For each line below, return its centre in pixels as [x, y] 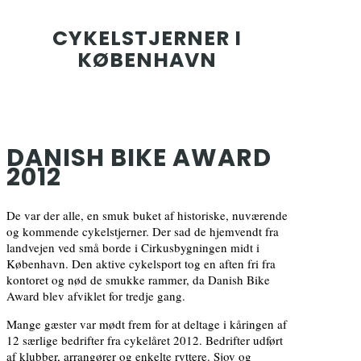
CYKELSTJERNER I [147, 38]
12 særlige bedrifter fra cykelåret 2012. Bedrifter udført [145, 340]
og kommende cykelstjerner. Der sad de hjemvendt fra [143, 232]
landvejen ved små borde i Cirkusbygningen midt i [133, 248]
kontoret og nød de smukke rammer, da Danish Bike [138, 280]
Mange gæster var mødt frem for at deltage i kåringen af [147, 324]
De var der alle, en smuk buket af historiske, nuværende [147, 216]
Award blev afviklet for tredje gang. [96, 296]
